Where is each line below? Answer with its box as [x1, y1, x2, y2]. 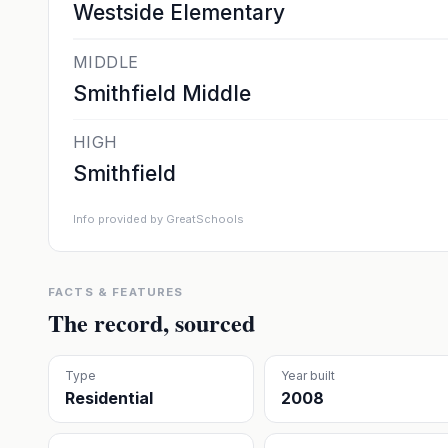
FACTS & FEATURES [48, 285, 184, 299]
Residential [65, 388, 153, 408]
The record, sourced [48, 305, 255, 340]
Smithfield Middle [73, 81, 251, 106]
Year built [280, 368, 335, 383]
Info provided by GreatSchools [73, 212, 244, 226]
